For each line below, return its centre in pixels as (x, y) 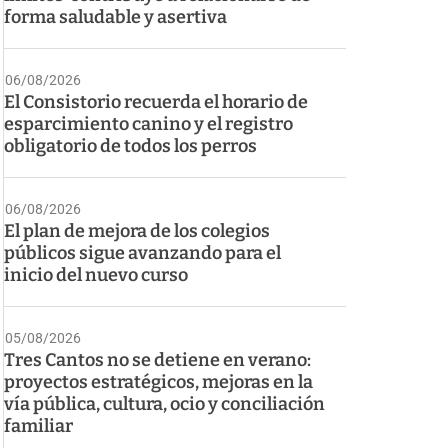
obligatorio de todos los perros (130, 145)
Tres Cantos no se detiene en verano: (157, 359)
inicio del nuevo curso (96, 274)
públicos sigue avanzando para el (142, 252)
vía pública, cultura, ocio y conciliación (164, 403)
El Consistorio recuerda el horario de (156, 101)
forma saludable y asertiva (115, 16)
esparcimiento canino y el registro (148, 123)
